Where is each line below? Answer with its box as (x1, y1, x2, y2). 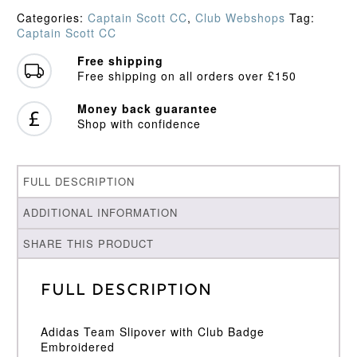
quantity (15, 2, 62, 19)
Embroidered (40, 339, 115, 355)
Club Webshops (194, 10, 285, 26)
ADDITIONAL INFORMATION (23, 205, 178, 221)
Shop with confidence (76, 116, 201, 132)
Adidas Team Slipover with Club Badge (40, 324, 265, 339)
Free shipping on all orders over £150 (76, 68, 296, 84)
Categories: (16, 10, 88, 26)
